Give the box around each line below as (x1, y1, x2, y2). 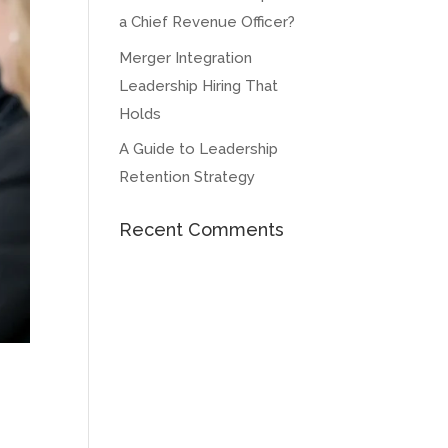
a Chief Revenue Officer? (119, 13, 296, 31)
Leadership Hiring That (119, 76, 279, 95)
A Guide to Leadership (119, 140, 279, 158)
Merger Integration (119, 48, 253, 67)
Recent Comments (119, 219, 285, 240)
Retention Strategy (119, 168, 256, 186)
